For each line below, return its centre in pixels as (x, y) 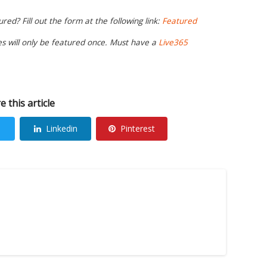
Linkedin (61, 128)
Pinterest (138, 128)
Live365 (173, 43)
